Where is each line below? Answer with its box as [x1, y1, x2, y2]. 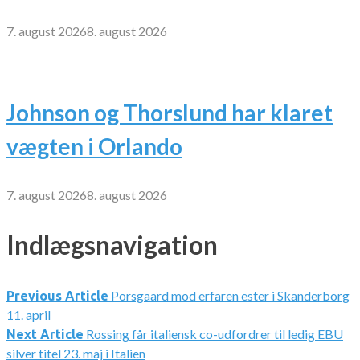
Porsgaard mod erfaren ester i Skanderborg [111, 287, 350, 303]
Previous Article [6, 288, 108, 303]
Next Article [6, 326, 84, 342]
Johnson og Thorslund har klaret [6, 98, 333, 126]
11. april [6, 306, 51, 322]
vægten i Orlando [6, 132, 182, 160]
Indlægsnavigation [6, 229, 218, 261]
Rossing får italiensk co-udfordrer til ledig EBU [86, 325, 343, 342]
